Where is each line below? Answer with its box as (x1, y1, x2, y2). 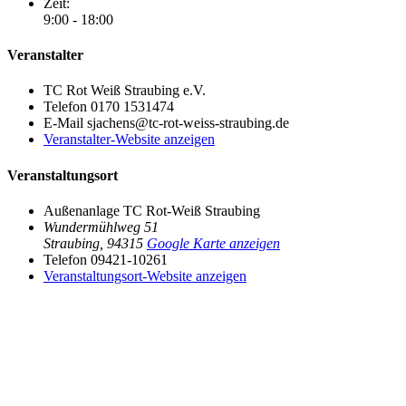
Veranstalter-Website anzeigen (43, 131, 215, 148)
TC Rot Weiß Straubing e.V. (43, 82, 206, 99)
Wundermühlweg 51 (43, 218, 159, 235)
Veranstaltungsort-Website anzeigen (43, 267, 246, 284)
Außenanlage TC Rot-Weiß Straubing (43, 202, 260, 218)
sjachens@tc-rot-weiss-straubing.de (87, 115, 289, 131)
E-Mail (43, 115, 87, 131)
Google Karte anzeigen (147, 235, 280, 251)
